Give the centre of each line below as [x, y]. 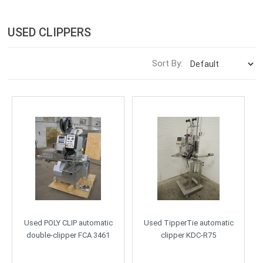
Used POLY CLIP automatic [68, 222]
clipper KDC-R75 [189, 235]
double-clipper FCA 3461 [68, 235]
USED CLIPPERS [50, 33]
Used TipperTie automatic [188, 222]
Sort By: [167, 64]
